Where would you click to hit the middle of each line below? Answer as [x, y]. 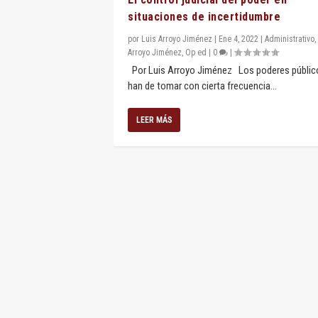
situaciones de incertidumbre [204, 16]
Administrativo [290, 39]
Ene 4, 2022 [238, 39]
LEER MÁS [154, 120]
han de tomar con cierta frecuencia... [202, 86]
